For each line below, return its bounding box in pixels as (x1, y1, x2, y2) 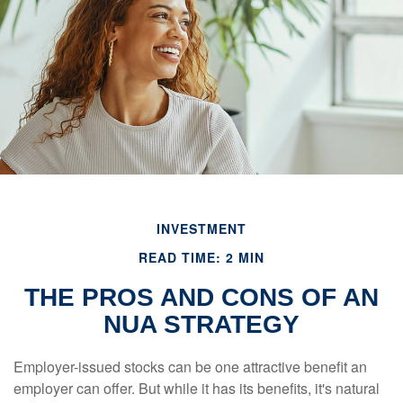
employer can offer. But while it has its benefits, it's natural (13, 378, 380, 399)
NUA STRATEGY (103, 310, 300, 338)
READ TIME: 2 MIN (139, 248, 264, 266)
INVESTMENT (157, 219, 246, 237)
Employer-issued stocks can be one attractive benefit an (13, 356, 367, 377)
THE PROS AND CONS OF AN (24, 283, 379, 311)
